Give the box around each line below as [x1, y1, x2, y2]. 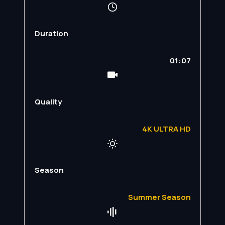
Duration [34, 28, 68, 39]
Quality [34, 96, 62, 107]
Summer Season [128, 191, 191, 202]
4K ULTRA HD [142, 123, 191, 134]
